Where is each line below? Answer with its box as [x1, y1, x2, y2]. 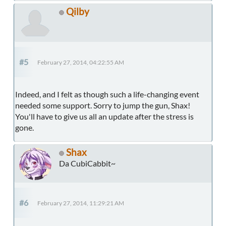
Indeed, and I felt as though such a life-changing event [15, 89, 199, 99]
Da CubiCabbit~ [59, 158, 116, 168]
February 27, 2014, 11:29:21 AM [37, 200, 124, 207]
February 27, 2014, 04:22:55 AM [37, 59, 124, 66]
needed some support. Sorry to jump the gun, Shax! [15, 100, 190, 110]
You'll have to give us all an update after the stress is [15, 111, 194, 122]
